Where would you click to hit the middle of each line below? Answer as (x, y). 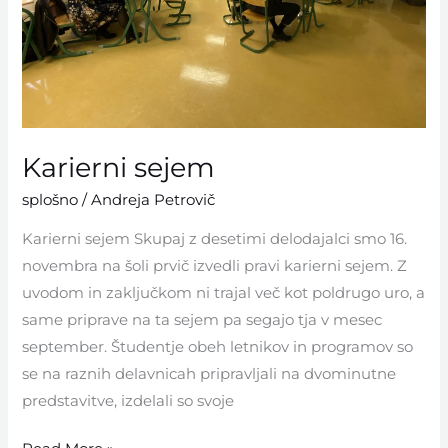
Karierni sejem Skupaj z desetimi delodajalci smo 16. (215, 238)
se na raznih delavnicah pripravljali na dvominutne (209, 373)
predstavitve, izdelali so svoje (128, 400)
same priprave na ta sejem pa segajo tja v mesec (202, 319)
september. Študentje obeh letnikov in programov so (218, 346)
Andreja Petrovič (153, 199)
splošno (50, 199)
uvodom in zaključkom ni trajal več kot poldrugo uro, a (224, 292)
